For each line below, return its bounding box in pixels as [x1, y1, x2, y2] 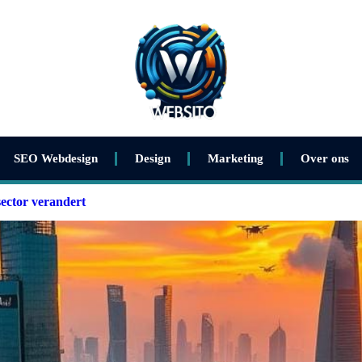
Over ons [300, 152, 349, 165]
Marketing [207, 152, 263, 165]
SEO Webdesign [13, 152, 98, 165]
